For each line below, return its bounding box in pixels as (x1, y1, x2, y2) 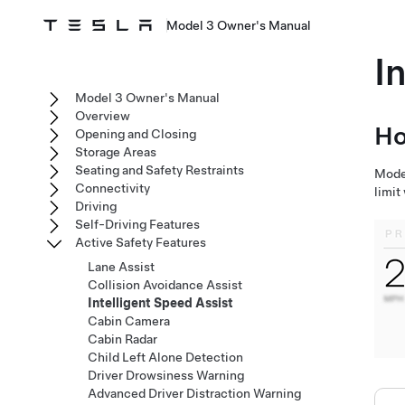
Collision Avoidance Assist (88, 278, 242, 292)
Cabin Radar (88, 332, 157, 346)
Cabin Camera (88, 314, 170, 328)
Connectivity (75, 181, 150, 195)
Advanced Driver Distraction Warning (88, 386, 301, 400)
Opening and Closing (75, 127, 196, 141)
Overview (75, 108, 130, 123)
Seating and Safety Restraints (75, 163, 244, 177)
